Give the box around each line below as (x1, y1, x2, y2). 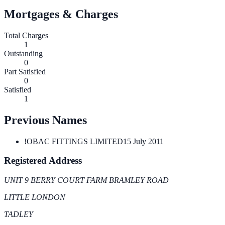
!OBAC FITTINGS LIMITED (24, 137, 123, 146)
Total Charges (4, 31, 48, 40)
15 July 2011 (123, 137, 164, 146)
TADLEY (4, 210, 33, 219)
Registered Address (4, 155, 82, 166)
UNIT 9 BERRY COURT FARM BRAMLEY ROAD (4, 176, 169, 185)
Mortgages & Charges (4, 7, 118, 21)
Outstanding (4, 49, 43, 58)
